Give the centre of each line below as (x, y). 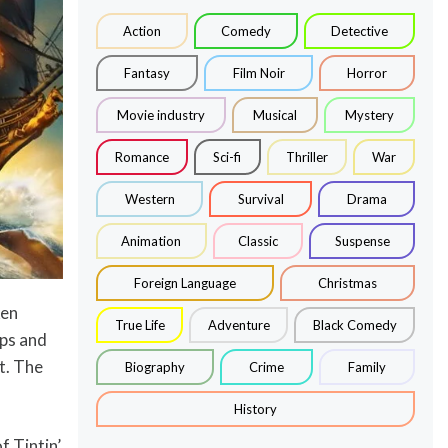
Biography (155, 366)
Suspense (362, 240)
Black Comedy (354, 324)
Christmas (348, 282)
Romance (142, 156)
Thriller (306, 156)
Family (367, 366)
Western (149, 198)
